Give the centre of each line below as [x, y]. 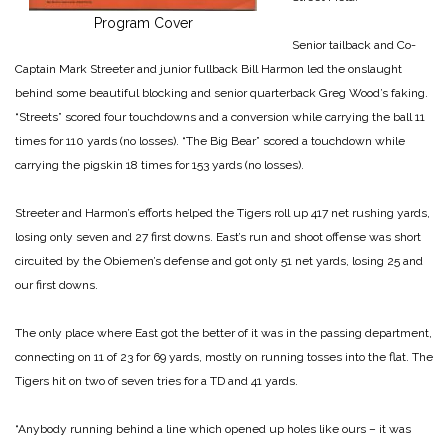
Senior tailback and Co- [354, 44]
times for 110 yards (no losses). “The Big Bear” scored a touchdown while [210, 140]
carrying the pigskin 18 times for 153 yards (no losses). [159, 164]
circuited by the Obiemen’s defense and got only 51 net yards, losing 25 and [219, 260]
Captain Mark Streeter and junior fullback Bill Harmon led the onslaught [208, 68]
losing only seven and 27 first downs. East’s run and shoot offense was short [218, 236]
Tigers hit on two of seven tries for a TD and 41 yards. [156, 380]
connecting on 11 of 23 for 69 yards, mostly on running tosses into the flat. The [224, 356]
